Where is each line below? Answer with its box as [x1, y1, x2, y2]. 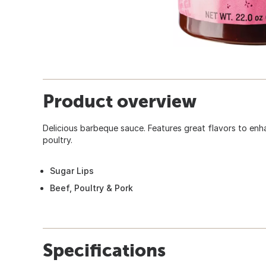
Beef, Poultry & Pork [50, 182, 133, 193]
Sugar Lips [50, 165, 94, 176]
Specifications [43, 239, 166, 260]
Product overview [43, 90, 197, 111]
